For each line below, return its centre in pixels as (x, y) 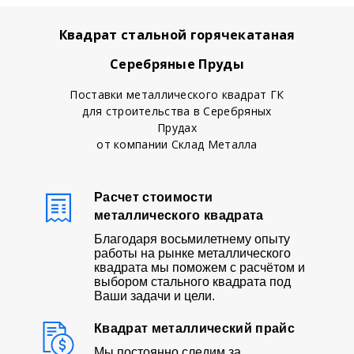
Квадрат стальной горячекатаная (177, 34)
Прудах (177, 127)
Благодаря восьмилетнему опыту (192, 239)
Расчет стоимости (154, 197)
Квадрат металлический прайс (194, 328)
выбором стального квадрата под (192, 281)
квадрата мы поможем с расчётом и (200, 267)
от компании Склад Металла (177, 144)
